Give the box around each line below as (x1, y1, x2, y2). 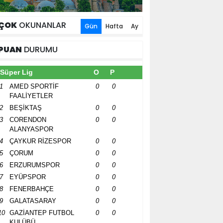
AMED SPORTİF (9, 83, 59, 90)
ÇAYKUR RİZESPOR (9, 137, 71, 145)
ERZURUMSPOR (9, 161, 60, 169)
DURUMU (22, 44, 58, 55)
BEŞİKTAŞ (9, 104, 42, 111)
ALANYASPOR (9, 125, 53, 133)
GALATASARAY (9, 197, 56, 205)
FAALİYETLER (9, 92, 53, 100)
